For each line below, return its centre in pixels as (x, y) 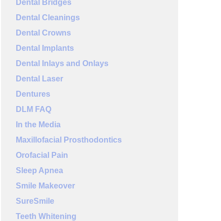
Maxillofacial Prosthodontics (69, 140)
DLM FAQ (33, 109)
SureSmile (35, 201)
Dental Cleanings (48, 18)
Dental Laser (39, 79)
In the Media (38, 125)
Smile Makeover (45, 186)
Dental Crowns (43, 33)
